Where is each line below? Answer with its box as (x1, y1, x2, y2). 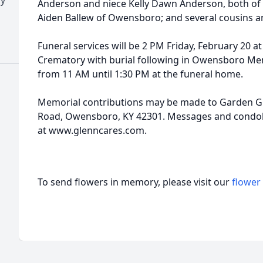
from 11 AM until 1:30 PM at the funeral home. (38, 68, 243, 80)
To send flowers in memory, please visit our (38, 176, 232, 188)
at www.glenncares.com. (38, 124, 147, 137)
